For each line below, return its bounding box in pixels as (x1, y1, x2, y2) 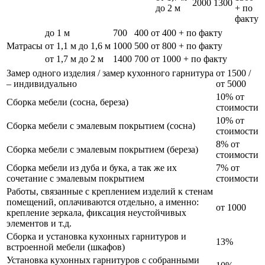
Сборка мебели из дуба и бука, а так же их (7, 162, 177, 173)
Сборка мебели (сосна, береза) (7, 96, 128, 107)
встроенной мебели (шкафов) (7, 241, 125, 252)
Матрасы (7, 40, 43, 51)
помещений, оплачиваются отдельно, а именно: (7, 196, 199, 207)
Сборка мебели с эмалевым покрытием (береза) (7, 144, 198, 154)
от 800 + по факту (151, 40, 222, 51)
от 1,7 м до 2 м (45, 53, 104, 64)
